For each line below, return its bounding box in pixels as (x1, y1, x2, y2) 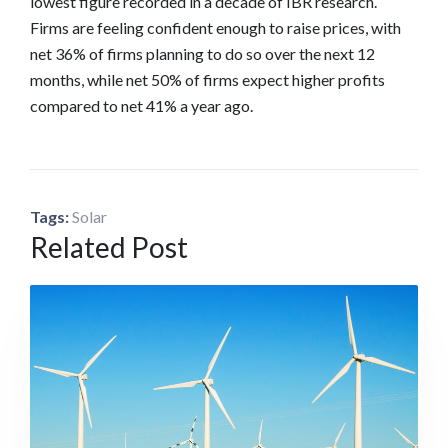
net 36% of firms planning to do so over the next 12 (30, 44, 375, 64)
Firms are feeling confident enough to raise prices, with (30, 18, 401, 38)
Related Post (30, 230, 188, 265)
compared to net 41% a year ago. (30, 96, 253, 116)
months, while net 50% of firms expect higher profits (30, 70, 385, 90)
